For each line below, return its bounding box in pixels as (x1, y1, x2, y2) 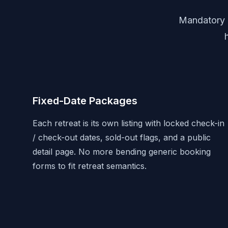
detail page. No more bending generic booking (33, 147, 211, 157)
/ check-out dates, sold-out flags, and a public (33, 132, 211, 142)
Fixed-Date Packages (33, 95, 137, 107)
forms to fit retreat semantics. (33, 161, 147, 171)
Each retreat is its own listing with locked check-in (33, 118, 224, 128)
